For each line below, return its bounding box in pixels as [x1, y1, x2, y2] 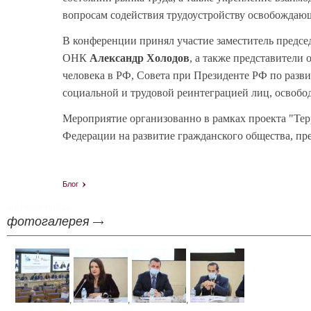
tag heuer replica [7, 202, 71, 212]
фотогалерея [7, 215, 90, 229]
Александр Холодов [90, 52, 190, 65]
